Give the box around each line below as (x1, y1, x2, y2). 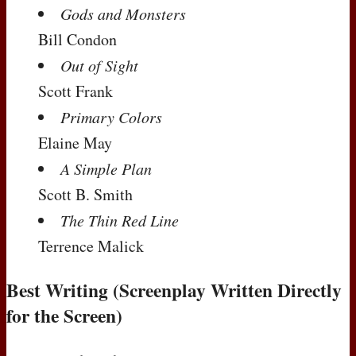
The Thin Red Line (60, 209, 179, 230)
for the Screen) (6, 302, 122, 330)
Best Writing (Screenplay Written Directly (6, 277, 342, 304)
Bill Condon (38, 28, 117, 50)
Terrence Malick (38, 234, 144, 257)
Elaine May (38, 131, 112, 153)
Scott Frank (38, 79, 113, 102)
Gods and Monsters (60, 2, 186, 24)
